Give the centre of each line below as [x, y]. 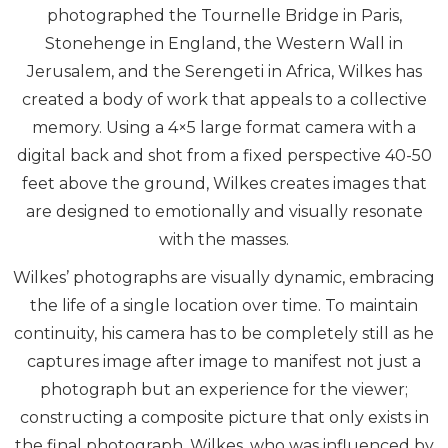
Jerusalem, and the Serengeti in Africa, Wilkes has [224, 71]
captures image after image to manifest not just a [224, 362]
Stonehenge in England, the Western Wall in [224, 43]
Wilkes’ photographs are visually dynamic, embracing [224, 278]
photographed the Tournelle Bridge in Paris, [224, 15]
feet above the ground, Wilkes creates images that [224, 183]
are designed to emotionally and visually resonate [224, 211]
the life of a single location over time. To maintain [224, 306]
